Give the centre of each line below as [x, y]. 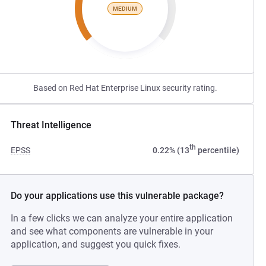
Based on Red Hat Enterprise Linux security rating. [125, 88]
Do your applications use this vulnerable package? [118, 196]
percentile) [217, 150]
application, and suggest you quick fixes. [96, 244]
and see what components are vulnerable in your [112, 231]
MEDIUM [125, 8]
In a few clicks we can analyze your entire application [122, 218]
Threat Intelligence [51, 125]
